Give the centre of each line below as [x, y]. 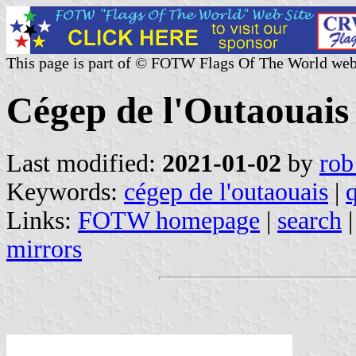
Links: [42, 220]
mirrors [44, 249]
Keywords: [65, 192]
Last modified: [84, 163]
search [310, 220]
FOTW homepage [169, 220]
